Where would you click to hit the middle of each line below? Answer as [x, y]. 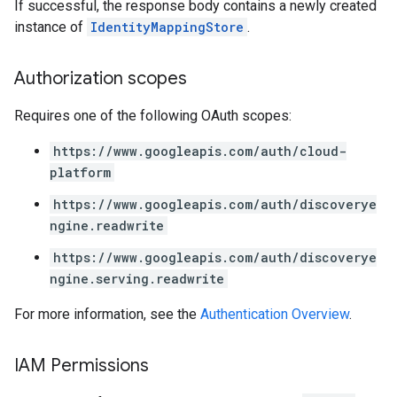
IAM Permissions [82, 366]
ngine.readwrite [107, 226]
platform [80, 172]
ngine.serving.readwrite [137, 279]
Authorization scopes [101, 78]
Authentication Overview [275, 314]
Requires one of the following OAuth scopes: [153, 116]
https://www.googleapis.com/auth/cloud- [200, 151]
